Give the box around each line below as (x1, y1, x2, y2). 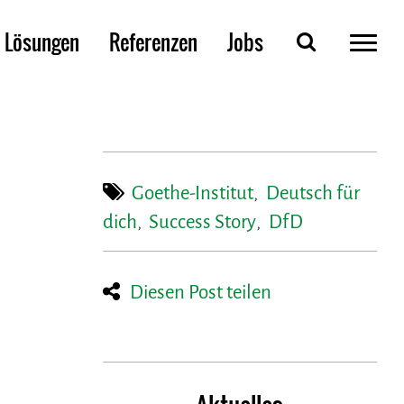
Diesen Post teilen (130, 280, 272, 305)
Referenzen (109, 26, 198, 57)
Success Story (149, 209, 257, 234)
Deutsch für (265, 180, 360, 206)
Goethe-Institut (132, 180, 254, 206)
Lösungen (4, 26, 79, 57)
